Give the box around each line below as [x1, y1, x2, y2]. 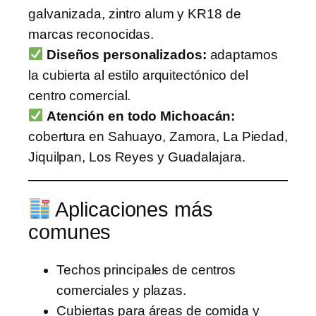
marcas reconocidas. [28, 26, 154, 42]
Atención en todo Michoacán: [46, 108, 236, 123]
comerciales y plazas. [56, 283, 186, 298]
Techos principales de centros [56, 262, 236, 278]
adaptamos [206, 47, 278, 62]
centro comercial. [28, 87, 131, 103]
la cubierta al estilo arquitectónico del [28, 67, 248, 83]
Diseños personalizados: [46, 47, 207, 62]
